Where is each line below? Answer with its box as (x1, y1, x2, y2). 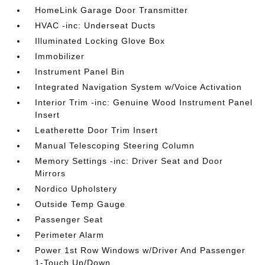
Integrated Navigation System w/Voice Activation (35, 82, 243, 92)
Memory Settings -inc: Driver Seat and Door (35, 156, 224, 166)
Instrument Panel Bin (35, 67, 125, 76)
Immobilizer (35, 51, 85, 61)
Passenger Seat (35, 215, 104, 224)
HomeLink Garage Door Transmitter (35, 5, 189, 15)
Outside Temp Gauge (35, 199, 126, 209)
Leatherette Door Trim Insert (35, 125, 159, 135)
